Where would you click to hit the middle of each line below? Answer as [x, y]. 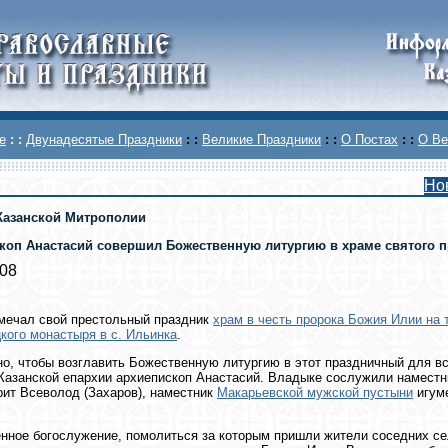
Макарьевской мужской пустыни [315, 392]
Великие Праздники [261, 139]
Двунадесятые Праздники [104, 139]
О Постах [369, 139]
